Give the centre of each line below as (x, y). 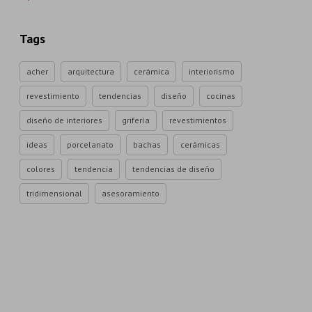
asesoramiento (131, 193)
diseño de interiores (64, 120)
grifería (136, 120)
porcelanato (90, 145)
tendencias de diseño (173, 169)
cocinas (221, 96)
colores (41, 169)
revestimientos (198, 120)
